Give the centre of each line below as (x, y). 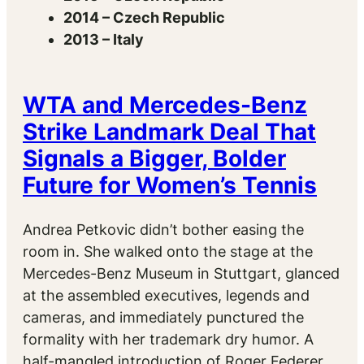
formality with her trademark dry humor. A (168, 339)
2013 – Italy (104, 40)
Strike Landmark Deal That (169, 132)
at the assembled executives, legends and (166, 295)
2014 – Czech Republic (144, 18)
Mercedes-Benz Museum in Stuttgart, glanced (181, 273)
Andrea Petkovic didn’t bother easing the (163, 229)
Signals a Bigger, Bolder (154, 159)
